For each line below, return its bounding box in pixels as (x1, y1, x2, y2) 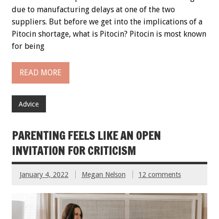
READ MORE (20, 68, 62, 78)
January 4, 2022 (20, 170, 68, 178)
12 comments (138, 170, 181, 178)
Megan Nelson (81, 170, 126, 178)
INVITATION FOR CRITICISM (12, 143, 136, 158)
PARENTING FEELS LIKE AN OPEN (12, 128, 161, 143)
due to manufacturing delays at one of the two (12, 4, 175, 14)
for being (12, 41, 44, 51)
